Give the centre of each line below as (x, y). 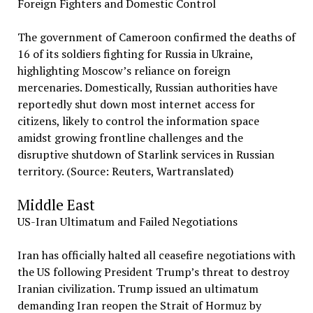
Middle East (56, 205)
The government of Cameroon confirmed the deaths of (156, 37)
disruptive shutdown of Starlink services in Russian (146, 154)
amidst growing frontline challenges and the (130, 138)
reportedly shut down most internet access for (136, 104)
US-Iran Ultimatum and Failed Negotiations (127, 221)
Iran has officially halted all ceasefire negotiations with (156, 255)
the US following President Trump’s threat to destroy (153, 272)
